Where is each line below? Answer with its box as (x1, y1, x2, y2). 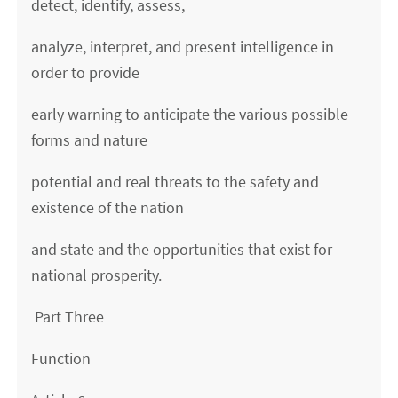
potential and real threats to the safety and (31, 171, 320, 193)
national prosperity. (31, 265, 163, 286)
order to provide (31, 62, 140, 84)
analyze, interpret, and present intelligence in (31, 36, 335, 58)
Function (31, 348, 92, 370)
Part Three (31, 306, 105, 328)
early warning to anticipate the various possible (31, 104, 349, 125)
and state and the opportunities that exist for (31, 239, 333, 260)
